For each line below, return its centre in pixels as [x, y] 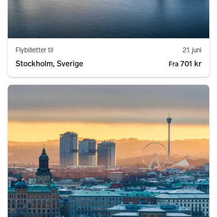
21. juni [192, 50]
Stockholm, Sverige [49, 64]
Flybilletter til [34, 50]
